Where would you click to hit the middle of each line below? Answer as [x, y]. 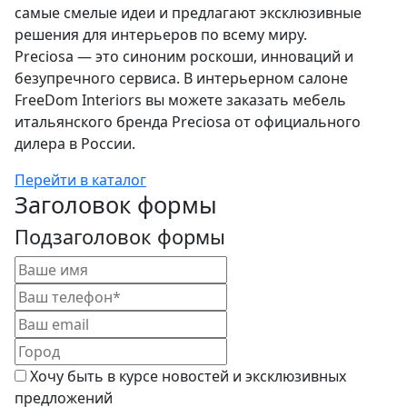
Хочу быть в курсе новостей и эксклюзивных [188, 377]
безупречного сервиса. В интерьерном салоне [181, 79]
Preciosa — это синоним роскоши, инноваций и [184, 57]
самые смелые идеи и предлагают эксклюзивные [188, 13]
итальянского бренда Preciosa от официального [188, 122]
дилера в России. [75, 144]
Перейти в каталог [80, 180]
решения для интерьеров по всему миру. [164, 35]
